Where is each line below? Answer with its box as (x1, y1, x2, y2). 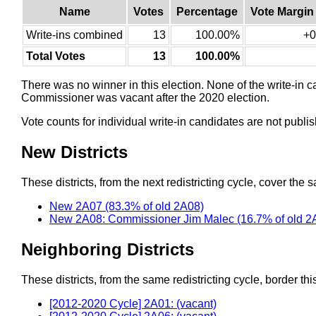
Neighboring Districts (21, 239, 194, 259)
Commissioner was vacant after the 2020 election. (21, 91, 269, 104)
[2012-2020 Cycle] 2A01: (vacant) (49, 297, 217, 310)
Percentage (176, 5, 238, 18)
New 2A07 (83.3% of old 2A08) (49, 200, 204, 212)
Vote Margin (250, 5, 314, 18)
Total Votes (26, 49, 85, 62)
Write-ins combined (26, 28, 123, 41)
